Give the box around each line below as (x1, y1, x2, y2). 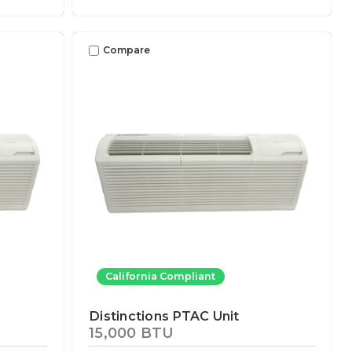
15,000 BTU (89, 324, 174, 342)
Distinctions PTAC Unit (89, 308, 240, 324)
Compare (103, 44, 151, 57)
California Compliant (105, 270, 216, 283)
